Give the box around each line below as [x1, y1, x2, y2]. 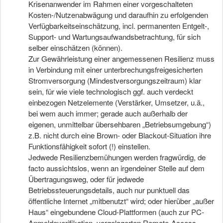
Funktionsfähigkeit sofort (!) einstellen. [28, 141, 150, 151]
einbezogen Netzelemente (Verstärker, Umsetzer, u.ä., [28, 97, 205, 108]
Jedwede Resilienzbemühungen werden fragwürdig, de [28, 152, 206, 162]
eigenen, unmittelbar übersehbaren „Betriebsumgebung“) [28, 119, 211, 129]
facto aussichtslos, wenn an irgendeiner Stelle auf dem [28, 163, 205, 173]
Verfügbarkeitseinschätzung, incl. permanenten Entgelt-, [28, 20, 209, 31]
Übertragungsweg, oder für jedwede [28, 174, 144, 184]
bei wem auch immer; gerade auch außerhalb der [28, 108, 188, 118]
